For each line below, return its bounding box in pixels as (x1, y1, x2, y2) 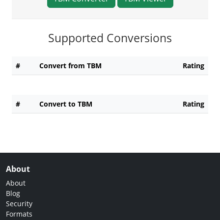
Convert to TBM (39, 99, 92, 109)
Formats (6, 209, 32, 219)
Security (6, 198, 32, 208)
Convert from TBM (39, 60, 102, 70)
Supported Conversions (48, 29, 172, 46)
